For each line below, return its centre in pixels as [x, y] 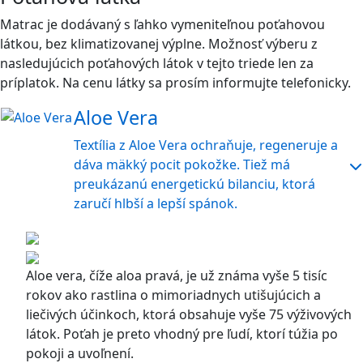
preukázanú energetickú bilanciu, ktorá [194, 184]
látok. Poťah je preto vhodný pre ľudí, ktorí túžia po [182, 334]
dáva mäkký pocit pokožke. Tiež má [182, 164]
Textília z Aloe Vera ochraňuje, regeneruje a [206, 145]
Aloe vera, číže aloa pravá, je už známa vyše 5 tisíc [177, 275]
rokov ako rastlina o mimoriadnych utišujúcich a [173, 295]
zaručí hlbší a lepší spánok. [156, 203]
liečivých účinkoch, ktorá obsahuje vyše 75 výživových [189, 314]
